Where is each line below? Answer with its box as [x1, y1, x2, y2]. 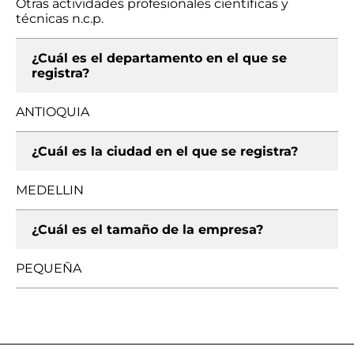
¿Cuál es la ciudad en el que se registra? [32, 144, 298, 159]
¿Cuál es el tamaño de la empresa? [32, 222, 263, 237]
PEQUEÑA [16, 261, 81, 276]
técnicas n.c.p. [16, 11, 104, 26]
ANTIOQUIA [16, 104, 89, 119]
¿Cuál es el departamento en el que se [32, 51, 287, 66]
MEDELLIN [16, 183, 84, 198]
